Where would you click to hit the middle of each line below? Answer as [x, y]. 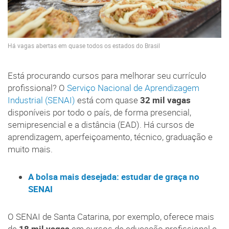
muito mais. [30, 149]
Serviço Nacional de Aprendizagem [133, 88]
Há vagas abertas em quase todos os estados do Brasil [84, 46]
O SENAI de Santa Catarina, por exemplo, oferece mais [111, 216]
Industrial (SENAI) [41, 100]
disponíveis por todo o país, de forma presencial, [99, 112]
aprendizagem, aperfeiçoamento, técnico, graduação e [110, 137]
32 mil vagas [165, 100]
